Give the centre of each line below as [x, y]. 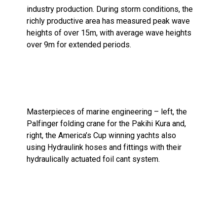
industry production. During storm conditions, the [110, 9]
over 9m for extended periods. [79, 45]
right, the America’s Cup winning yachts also [102, 135]
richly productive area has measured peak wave [109, 21]
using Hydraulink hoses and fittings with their [104, 147]
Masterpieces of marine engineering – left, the [107, 112]
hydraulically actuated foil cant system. [93, 159]
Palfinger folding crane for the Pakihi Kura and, [107, 124]
